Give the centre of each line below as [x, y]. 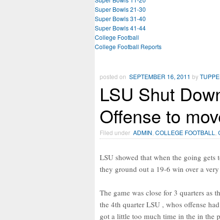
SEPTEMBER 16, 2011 [160, 77]
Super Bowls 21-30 [120, 9]
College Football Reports [128, 47]
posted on [114, 77]
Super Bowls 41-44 [120, 28]
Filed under [116, 133]
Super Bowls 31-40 [120, 19]
